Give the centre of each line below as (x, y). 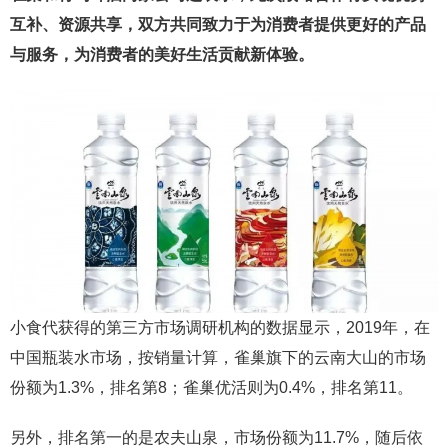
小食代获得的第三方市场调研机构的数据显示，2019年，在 (220, 327)
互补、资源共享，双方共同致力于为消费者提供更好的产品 (218, 24)
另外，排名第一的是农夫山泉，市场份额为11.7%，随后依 (216, 437)
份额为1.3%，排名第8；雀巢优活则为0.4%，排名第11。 (211, 387)
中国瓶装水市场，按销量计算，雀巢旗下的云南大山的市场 (218, 357)
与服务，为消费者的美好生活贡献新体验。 (162, 54)
